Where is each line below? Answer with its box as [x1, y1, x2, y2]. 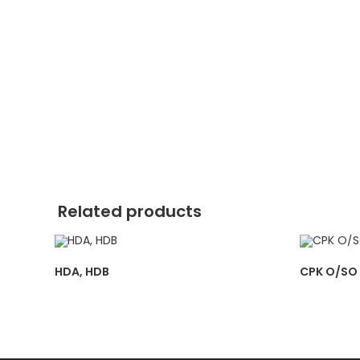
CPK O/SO [300, 263, 358, 280]
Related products [58, 199, 202, 223]
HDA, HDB [55, 263, 110, 280]
